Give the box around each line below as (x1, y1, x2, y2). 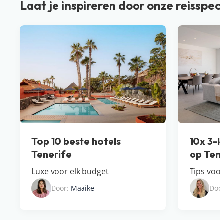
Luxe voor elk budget (31, 166, 109, 177)
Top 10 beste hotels (31, 135, 121, 148)
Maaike (71, 183, 94, 193)
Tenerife (31, 148, 72, 161)
